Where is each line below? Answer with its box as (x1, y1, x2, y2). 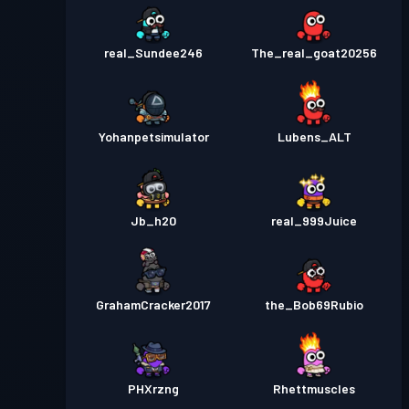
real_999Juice (271, 213, 357, 228)
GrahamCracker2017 (96, 297, 211, 312)
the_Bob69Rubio (265, 297, 363, 312)
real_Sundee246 (104, 45, 203, 60)
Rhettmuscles (273, 381, 355, 396)
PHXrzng (128, 381, 179, 396)
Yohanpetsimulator (98, 129, 209, 144)
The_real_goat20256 (251, 45, 377, 60)
